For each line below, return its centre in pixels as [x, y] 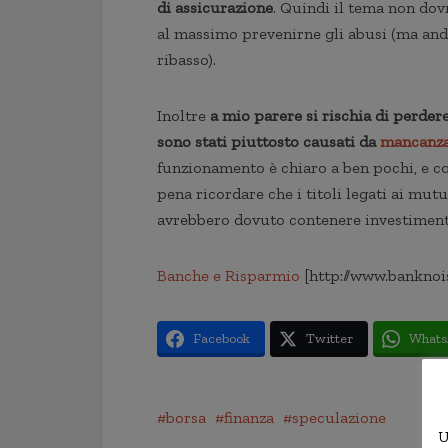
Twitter [329, 338]
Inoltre [181, 115]
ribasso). [186, 59]
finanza [249, 417]
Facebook [221, 338]
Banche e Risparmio [228, 275]
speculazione [339, 417]
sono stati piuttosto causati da [268, 141]
